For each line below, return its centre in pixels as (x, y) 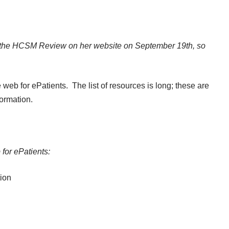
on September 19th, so (164, 46)
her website (101, 46)
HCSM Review (40, 46)
